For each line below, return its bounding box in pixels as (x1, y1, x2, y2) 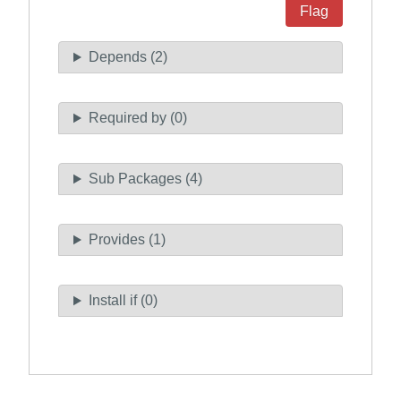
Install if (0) (88, 293, 158, 309)
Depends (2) (88, 49, 167, 65)
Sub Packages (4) (88, 171, 202, 187)
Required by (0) (88, 110, 187, 126)
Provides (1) (88, 232, 166, 248)
